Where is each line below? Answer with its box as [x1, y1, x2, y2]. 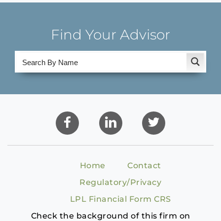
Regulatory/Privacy [79, 178, 161, 187]
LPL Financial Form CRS [70, 194, 171, 204]
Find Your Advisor [51, 26, 170, 43]
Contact [127, 161, 161, 170]
